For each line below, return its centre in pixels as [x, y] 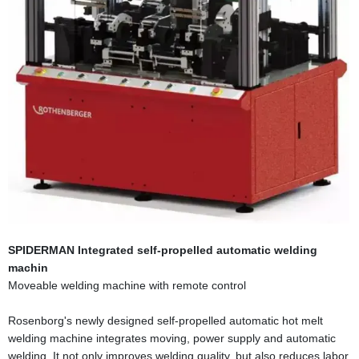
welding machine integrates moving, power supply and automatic [172, 339]
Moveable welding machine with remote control [127, 286]
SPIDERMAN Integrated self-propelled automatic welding [163, 250]
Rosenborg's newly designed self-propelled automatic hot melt [165, 321]
